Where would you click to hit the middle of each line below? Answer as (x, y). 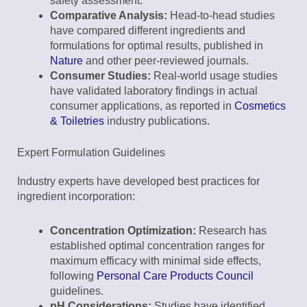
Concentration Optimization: (123, 231)
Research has (231, 231)
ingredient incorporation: (76, 197)
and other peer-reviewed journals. (166, 61)
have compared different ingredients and (148, 31)
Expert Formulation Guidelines (91, 153)
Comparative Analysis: (109, 16)
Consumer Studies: (100, 76)
